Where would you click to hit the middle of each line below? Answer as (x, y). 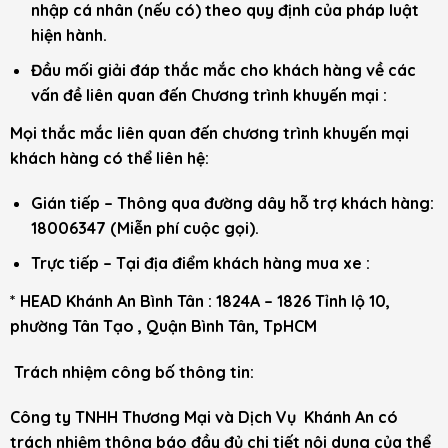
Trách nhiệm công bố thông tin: (132, 371)
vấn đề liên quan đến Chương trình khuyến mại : (210, 94)
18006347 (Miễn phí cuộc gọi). (146, 228)
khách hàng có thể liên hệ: (111, 157)
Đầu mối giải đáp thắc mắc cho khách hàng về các (223, 69)
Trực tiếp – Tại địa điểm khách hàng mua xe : (204, 262)
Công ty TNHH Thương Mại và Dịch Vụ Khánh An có (204, 417)
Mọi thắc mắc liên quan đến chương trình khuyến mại (209, 132)
